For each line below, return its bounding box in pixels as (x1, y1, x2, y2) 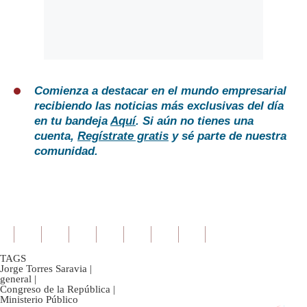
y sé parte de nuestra (169, 130, 286, 143)
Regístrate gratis (77, 130, 169, 143)
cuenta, (34, 130, 77, 143)
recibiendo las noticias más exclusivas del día (34, 99, 284, 113)
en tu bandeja (34, 114, 110, 128)
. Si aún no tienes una (136, 114, 254, 128)
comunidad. (34, 145, 98, 158)
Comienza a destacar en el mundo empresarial (34, 84, 286, 98)
